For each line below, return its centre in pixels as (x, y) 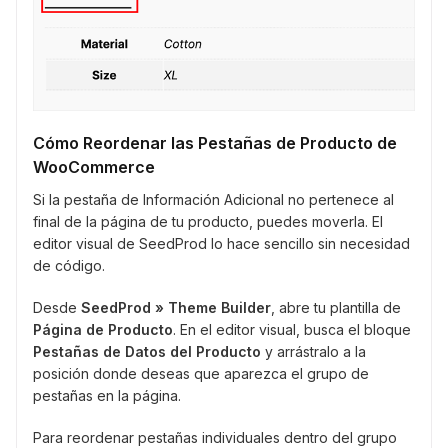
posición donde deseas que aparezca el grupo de (201, 373)
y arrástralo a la (313, 351)
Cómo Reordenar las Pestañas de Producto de (215, 142)
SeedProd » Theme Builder (176, 307)
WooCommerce (94, 166)
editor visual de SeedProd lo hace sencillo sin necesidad (221, 243)
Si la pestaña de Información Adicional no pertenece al (213, 199)
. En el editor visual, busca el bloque (292, 329)
